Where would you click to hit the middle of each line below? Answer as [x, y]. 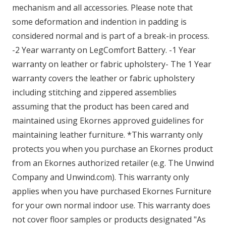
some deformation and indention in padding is [99, 22]
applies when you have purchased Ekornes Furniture [112, 191]
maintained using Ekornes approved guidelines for [108, 121]
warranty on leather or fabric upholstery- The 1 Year [112, 64]
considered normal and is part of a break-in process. [111, 36]
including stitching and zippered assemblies [94, 93]
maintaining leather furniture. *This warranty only [107, 135]
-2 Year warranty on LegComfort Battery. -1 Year [104, 50]
